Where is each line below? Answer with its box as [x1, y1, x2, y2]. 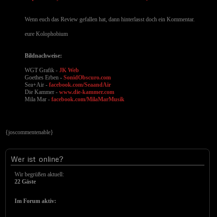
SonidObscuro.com [63, 74, 111, 81]
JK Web [59, 67, 79, 74]
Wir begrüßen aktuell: [15, 171, 64, 178]
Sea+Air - [25, 81, 49, 88]
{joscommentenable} [5, 129, 54, 136]
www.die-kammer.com [59, 89, 115, 95]
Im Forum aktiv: [15, 198, 57, 204]
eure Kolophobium [25, 31, 68, 37]
